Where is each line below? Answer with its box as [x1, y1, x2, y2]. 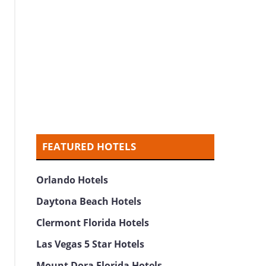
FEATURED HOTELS [42, 140, 137, 153]
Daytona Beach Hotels [36, 195, 142, 208]
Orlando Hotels [36, 173, 109, 186]
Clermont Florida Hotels [36, 216, 150, 229]
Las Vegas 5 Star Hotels [36, 237, 145, 251]
